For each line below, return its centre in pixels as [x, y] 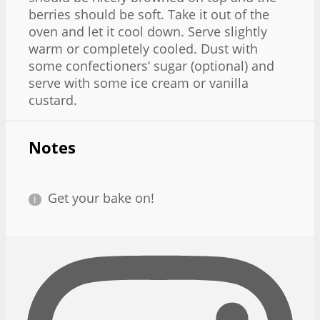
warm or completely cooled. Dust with [143, 49]
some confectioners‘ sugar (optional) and [151, 66]
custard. [53, 100]
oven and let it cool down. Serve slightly [148, 32]
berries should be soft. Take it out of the [149, 15]
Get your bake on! [101, 197]
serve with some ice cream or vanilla [139, 83]
